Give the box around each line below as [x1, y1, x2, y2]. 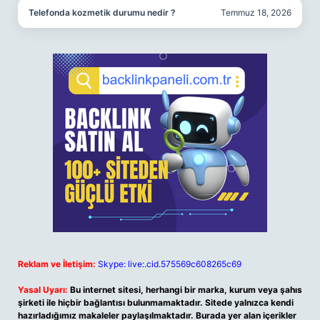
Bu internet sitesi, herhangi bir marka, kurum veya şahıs [70, 284, 302, 295]
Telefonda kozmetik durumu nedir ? [29, 7, 176, 18]
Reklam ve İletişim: [18, 259, 96, 269]
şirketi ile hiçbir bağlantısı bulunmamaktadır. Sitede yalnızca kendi [18, 297, 294, 308]
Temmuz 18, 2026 [221, 7, 291, 18]
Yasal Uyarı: [18, 284, 68, 295]
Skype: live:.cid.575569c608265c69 [98, 259, 241, 269]
